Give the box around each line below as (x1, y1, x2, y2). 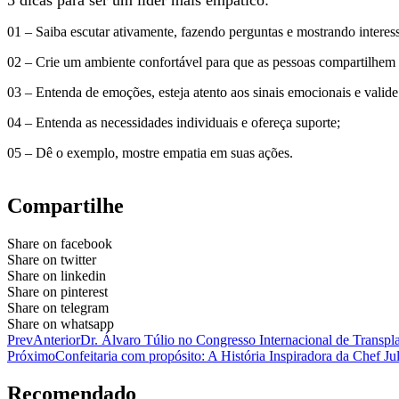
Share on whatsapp (7, 316, 114, 332)
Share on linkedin (7, 268, 106, 284)
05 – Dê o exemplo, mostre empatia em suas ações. (7, 145, 293, 161)
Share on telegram (7, 300, 109, 316)
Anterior (33, 332, 80, 348)
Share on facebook (7, 236, 112, 252)
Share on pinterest (7, 284, 108, 300)
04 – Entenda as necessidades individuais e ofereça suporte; (7, 115, 340, 131)
